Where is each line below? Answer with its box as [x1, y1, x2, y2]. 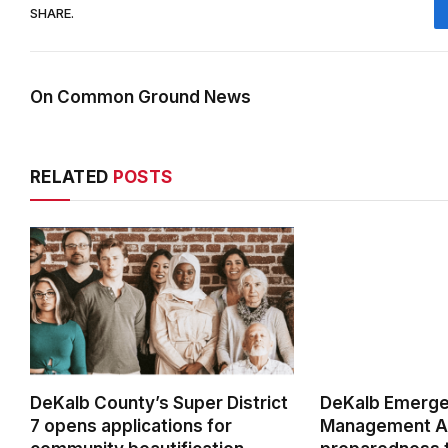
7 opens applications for [30, 415, 232, 436]
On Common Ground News [30, 87, 251, 108]
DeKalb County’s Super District [30, 392, 288, 413]
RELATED [30, 167, 113, 188]
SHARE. [30, 4, 74, 21]
